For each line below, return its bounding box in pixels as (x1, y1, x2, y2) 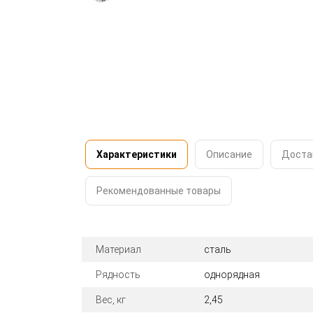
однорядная (204, 269, 261, 281)
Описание (206, 149, 252, 161)
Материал (96, 244, 141, 256)
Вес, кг (96, 294, 126, 306)
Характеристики (96, 149, 177, 161)
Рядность (96, 269, 140, 281)
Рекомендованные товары (96, 185, 221, 197)
